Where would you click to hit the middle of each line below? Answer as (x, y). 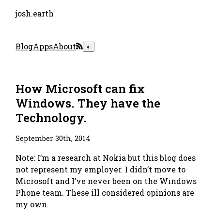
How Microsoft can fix (80, 89)
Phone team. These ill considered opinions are (105, 193)
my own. (32, 204)
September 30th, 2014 (53, 138)
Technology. (51, 118)
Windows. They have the (88, 103)
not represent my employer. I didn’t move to (101, 169)
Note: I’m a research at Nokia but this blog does (106, 158)
